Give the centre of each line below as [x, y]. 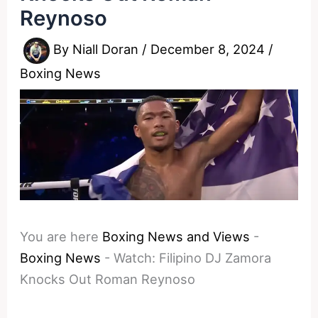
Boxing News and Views [176, 237]
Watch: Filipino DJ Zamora [193, 258]
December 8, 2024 [210, 49]
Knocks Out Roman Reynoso [108, 279]
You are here [60, 237]
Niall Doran [108, 49]
